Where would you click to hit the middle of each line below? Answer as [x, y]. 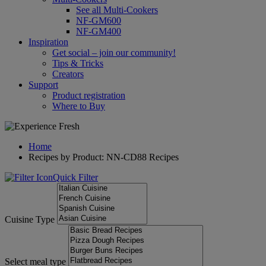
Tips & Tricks [78, 63]
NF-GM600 [99, 20]
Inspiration [48, 42]
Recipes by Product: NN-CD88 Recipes [104, 157]
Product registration [89, 95]
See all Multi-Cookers [117, 10]
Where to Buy [79, 106]
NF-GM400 [99, 31]
